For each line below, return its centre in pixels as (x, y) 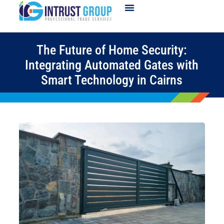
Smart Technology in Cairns (112, 80)
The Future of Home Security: (112, 50)
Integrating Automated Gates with (112, 65)
